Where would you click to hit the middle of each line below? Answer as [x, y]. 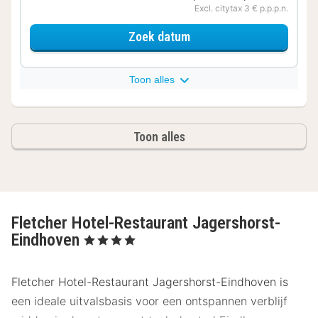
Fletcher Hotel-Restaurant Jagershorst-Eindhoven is [150, 282]
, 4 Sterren [103, 238]
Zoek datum [159, 37]
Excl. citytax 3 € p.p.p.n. [241, 8]
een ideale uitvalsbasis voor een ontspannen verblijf [149, 301]
